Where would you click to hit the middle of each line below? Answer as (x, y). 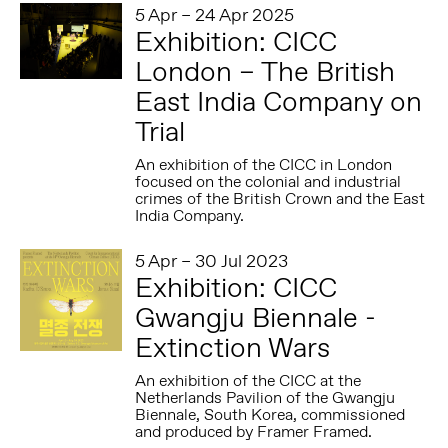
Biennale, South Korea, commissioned (270, 415)
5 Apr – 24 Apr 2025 (215, 14)
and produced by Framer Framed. (254, 432)
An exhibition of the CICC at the (248, 381)
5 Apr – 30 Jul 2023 (212, 260)
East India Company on (279, 101)
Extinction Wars (233, 347)
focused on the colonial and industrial (268, 182)
